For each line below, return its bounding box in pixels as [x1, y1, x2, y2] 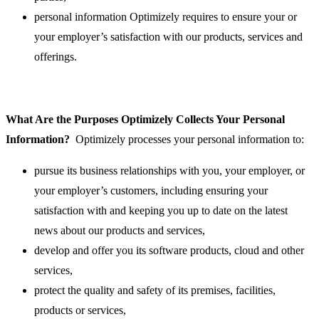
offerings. [34, 51, 77, 63]
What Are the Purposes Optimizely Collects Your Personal [6, 113, 285, 126]
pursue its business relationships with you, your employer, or [34, 164, 305, 177]
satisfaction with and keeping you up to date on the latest [34, 204, 288, 217]
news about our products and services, [34, 224, 205, 237]
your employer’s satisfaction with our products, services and [34, 31, 303, 43]
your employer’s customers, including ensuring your [34, 184, 268, 197]
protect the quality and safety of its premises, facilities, [34, 284, 276, 297]
